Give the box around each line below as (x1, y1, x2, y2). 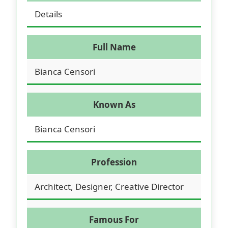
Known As (93, 98, 135, 110)
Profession (91, 156, 137, 168)
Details (35, 8, 62, 20)
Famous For (89, 213, 139, 225)
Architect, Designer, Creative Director (35, 180, 184, 192)
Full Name (92, 41, 136, 53)
